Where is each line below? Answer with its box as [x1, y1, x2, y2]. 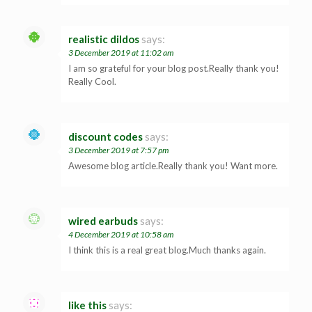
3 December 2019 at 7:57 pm [68, 144, 169, 155]
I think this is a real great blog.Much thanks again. [68, 244, 266, 256]
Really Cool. [68, 75, 116, 87]
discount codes [68, 130, 143, 143]
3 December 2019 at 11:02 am [68, 47, 173, 58]
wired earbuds [68, 214, 138, 227]
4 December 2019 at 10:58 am [68, 228, 173, 240]
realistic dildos [68, 32, 139, 45]
